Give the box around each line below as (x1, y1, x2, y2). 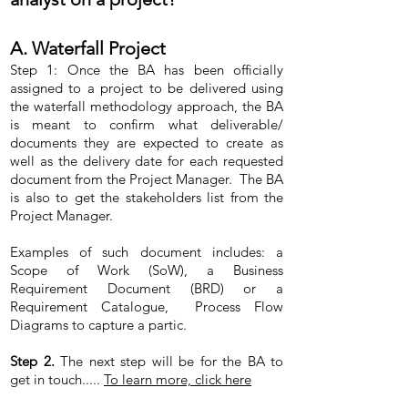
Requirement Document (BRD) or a (10, 280, 283, 297)
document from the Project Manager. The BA (10, 170, 283, 188)
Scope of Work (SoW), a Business (10, 261, 283, 279)
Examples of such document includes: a (10, 243, 283, 260)
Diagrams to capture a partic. (10, 316, 187, 333)
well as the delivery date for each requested (10, 152, 283, 169)
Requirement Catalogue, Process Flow (10, 298, 283, 315)
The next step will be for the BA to (54, 352, 283, 370)
